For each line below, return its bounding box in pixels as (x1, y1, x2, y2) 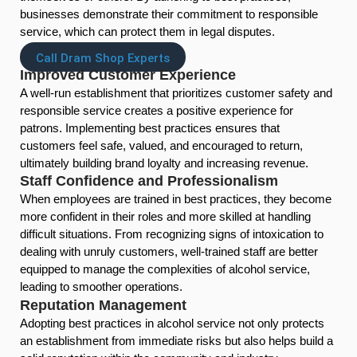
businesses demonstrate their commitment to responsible (20, 7, 318, 22)
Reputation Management (20, 296, 186, 313)
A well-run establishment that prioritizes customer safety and (20, 85, 332, 100)
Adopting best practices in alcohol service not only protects (20, 316, 324, 330)
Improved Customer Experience (20, 66, 236, 83)
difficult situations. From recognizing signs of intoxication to (20, 227, 324, 241)
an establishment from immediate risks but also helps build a (20, 333, 333, 347)
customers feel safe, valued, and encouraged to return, (20, 138, 303, 152)
